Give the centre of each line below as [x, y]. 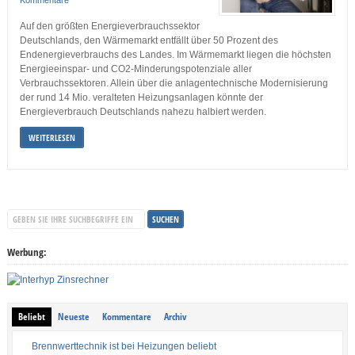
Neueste [73, 316]
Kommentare [126, 316]
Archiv [175, 316]
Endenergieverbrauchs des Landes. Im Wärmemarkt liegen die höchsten [175, 54]
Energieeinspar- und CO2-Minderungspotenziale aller [136, 69]
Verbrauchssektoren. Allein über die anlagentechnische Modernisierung [174, 83]
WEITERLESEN [52, 137]
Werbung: [27, 252]
